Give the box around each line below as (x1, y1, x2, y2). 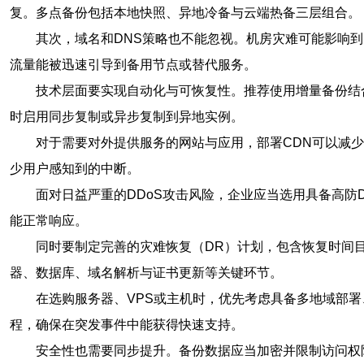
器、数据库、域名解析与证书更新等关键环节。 (10, 266, 283, 279)
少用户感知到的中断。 (10, 162, 140, 175)
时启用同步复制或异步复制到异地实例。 (10, 110, 244, 123)
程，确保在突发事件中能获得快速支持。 (10, 318, 244, 331)
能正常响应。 (10, 214, 88, 227)
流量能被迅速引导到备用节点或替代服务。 (10, 58, 257, 71)
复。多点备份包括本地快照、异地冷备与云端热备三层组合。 (10, 6, 361, 19)
